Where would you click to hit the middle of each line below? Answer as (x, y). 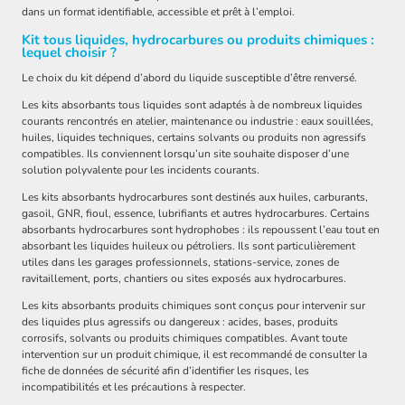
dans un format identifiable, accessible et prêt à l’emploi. (158, 12)
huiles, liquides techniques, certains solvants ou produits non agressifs (194, 138)
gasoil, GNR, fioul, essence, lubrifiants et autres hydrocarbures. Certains (196, 214)
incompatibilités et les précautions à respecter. (134, 387)
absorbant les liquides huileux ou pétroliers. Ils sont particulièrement (188, 246)
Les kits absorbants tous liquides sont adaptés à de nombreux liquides (192, 105)
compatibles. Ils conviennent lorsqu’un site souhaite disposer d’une (185, 154)
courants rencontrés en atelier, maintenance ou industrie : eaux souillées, (198, 122)
